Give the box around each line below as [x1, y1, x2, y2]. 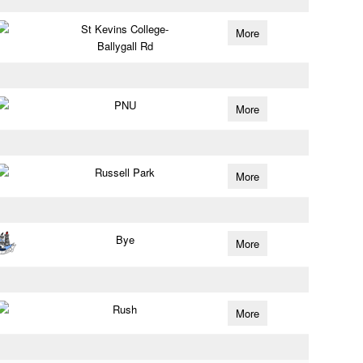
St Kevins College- [81, 21, 169, 36]
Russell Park [95, 164, 156, 180]
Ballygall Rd [96, 38, 153, 53]
